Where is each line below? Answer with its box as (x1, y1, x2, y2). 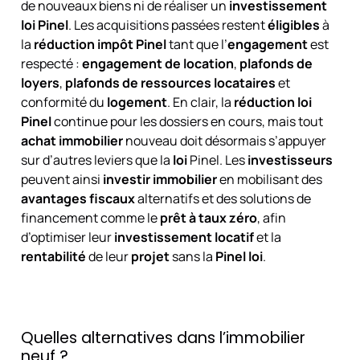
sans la (169, 247, 215, 265)
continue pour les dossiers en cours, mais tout (51, 112, 323, 130)
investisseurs (247, 150, 333, 169)
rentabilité (20, 247, 86, 265)
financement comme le (20, 208, 160, 227)
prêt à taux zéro (159, 208, 257, 227)
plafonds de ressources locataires (64, 73, 276, 92)
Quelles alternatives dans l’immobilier (20, 326, 305, 349)
